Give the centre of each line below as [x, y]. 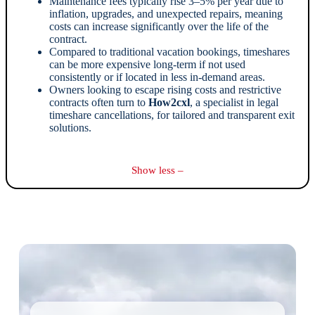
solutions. [70, 127]
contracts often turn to [98, 102]
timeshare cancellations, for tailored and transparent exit [172, 115]
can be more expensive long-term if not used [147, 64]
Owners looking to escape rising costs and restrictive [165, 89]
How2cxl [169, 102]
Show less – [157, 170]
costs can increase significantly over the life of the [159, 26]
